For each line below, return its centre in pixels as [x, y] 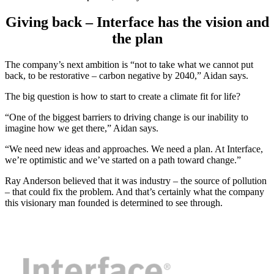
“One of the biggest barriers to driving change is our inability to [127, 117]
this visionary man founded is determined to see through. [114, 202]
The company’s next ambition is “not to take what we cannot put [129, 64]
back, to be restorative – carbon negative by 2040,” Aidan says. [127, 75]
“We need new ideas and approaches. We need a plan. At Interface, [134, 149]
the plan [137, 38]
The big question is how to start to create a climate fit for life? [123, 96]
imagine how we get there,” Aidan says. [82, 128]
